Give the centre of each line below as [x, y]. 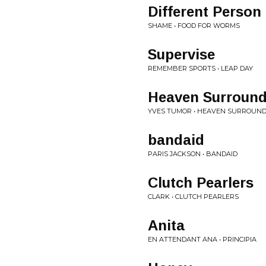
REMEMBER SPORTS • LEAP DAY [200, 68]
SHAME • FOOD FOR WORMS [194, 26]
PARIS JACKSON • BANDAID [193, 154]
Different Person [205, 12]
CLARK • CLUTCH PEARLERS [193, 197]
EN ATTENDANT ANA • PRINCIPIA [202, 239]
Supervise [181, 54]
